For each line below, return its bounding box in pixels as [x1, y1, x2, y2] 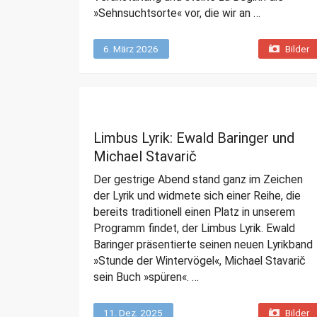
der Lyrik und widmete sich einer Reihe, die [93, 189, 301, 203]
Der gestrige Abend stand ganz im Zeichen [93, 173, 303, 187]
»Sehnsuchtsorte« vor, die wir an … [93, 6, 260, 21]
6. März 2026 [103, 43, 158, 55]
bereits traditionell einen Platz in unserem [93, 205, 295, 219]
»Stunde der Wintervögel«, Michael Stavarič [93, 254, 306, 268]
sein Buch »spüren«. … [93, 270, 199, 284]
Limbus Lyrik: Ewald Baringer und [93, 129, 294, 147]
